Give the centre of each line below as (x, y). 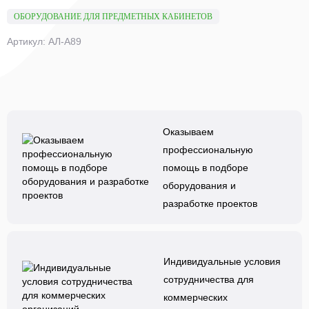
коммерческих (195, 297)
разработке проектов (210, 203)
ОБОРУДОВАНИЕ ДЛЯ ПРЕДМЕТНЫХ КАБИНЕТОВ (113, 17)
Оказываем (189, 131)
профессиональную (208, 149)
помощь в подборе (206, 167)
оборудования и (200, 185)
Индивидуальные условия (222, 261)
